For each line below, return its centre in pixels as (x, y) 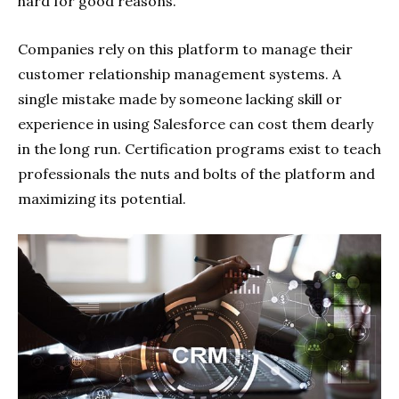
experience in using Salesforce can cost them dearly (195, 123)
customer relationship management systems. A (179, 73)
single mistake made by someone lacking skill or (180, 98)
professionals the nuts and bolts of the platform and (196, 173)
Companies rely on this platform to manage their (185, 49)
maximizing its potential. (102, 198)
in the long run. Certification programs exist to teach (199, 148)
